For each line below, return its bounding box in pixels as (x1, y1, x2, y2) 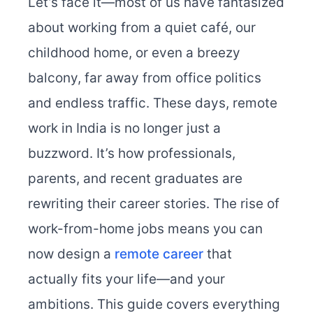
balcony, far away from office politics (28, 70, 261, 87)
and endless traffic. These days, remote (28, 95, 277, 112)
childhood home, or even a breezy (28, 45, 240, 61)
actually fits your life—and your (28, 271, 225, 288)
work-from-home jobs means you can (28, 221, 263, 238)
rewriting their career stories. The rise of (28, 196, 279, 212)
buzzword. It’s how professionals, (28, 145, 235, 162)
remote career (115, 246, 203, 263)
